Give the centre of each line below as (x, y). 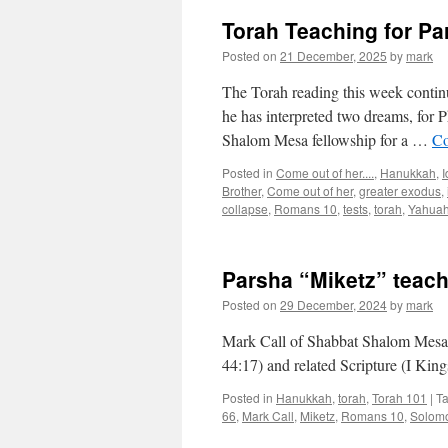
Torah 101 (399, 397)
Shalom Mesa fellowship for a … (327, 139)
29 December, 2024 (333, 304)
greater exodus (400, 190)
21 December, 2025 (333, 55)
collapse (245, 208)
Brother (241, 190)
